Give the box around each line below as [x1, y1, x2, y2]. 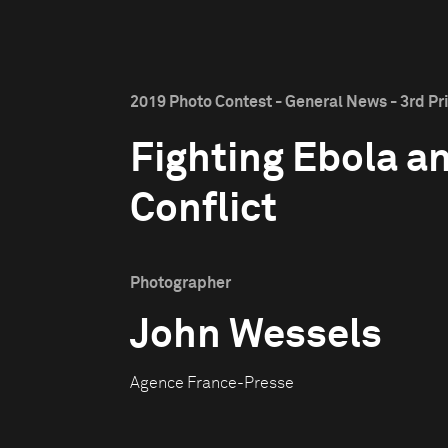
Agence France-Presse [130, 375, 294, 391]
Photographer [130, 275, 231, 291]
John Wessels [130, 316, 382, 356]
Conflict [130, 190, 277, 230]
